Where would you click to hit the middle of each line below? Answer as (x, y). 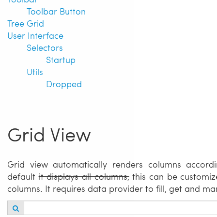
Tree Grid (26, 23)
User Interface (35, 35)
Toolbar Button (56, 11)
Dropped (64, 83)
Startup (61, 59)
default (23, 176)
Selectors (45, 47)
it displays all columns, (84, 176)
